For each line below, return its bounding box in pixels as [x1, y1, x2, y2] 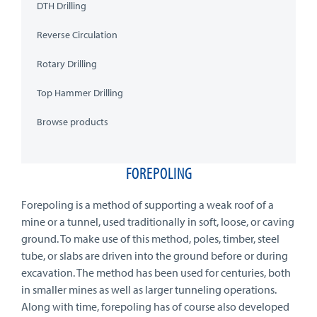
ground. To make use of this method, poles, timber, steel [21, 231, 279, 246]
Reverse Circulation [37, 28, 117, 41]
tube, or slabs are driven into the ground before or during [21, 248, 288, 263]
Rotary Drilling [37, 57, 97, 70]
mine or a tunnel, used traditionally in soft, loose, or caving [21, 214, 294, 229]
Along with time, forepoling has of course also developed [21, 299, 289, 313]
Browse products [37, 115, 108, 128]
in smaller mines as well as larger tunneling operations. [21, 282, 277, 296]
